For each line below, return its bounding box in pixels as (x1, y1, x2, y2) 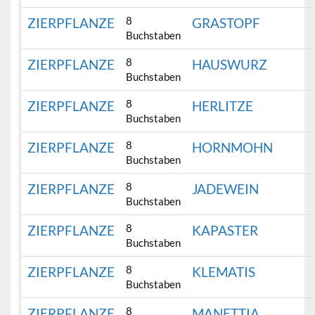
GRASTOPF (192, 15, 261, 32)
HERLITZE (192, 98, 254, 115)
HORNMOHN (192, 139, 274, 156)
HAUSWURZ (192, 56, 268, 73)
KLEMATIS (192, 264, 256, 281)
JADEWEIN (192, 181, 259, 198)
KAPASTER (192, 222, 259, 239)
